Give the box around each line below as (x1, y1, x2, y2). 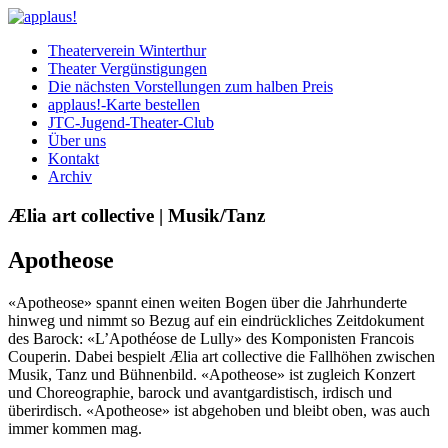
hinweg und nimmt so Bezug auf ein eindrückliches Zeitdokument (8, 311, 424, 329)
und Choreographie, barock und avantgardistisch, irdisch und (8, 383, 392, 401)
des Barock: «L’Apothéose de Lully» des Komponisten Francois (8, 329, 414, 347)
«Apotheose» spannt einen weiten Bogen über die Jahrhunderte (8, 293, 407, 311)
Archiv (48, 168, 92, 185)
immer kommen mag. (8, 419, 142, 437)
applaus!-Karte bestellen (48, 96, 200, 113)
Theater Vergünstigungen (48, 60, 207, 77)
